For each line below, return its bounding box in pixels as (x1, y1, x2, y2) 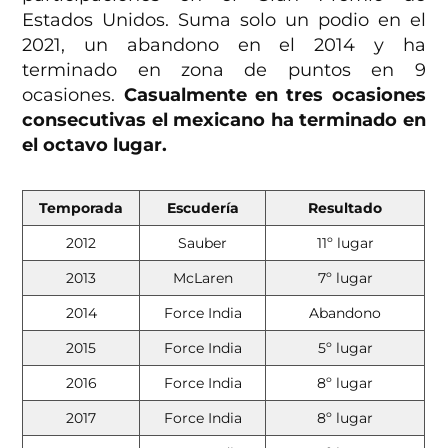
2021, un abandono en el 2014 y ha (22, 34, 426, 57)
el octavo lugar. (22, 134, 168, 157)
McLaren (172, 269, 233, 288)
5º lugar (317, 339, 373, 358)
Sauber (178, 234, 228, 253)
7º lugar (317, 269, 373, 288)
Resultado (308, 199, 383, 218)
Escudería (166, 199, 239, 218)
